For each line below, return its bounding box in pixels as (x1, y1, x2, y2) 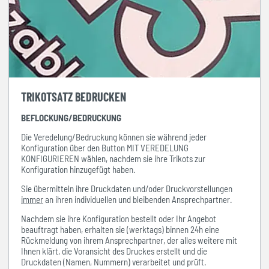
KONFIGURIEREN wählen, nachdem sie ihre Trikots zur (21, 153, 205, 164)
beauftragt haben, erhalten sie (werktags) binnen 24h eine (21, 223, 219, 235)
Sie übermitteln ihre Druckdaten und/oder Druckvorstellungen (21, 183, 232, 194)
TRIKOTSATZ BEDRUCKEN (21, 89, 126, 104)
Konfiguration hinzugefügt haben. (21, 163, 136, 175)
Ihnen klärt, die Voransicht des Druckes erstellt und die (21, 245, 207, 256)
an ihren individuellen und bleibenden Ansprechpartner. (43, 193, 232, 205)
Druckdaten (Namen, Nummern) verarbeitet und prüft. (21, 256, 208, 267)
